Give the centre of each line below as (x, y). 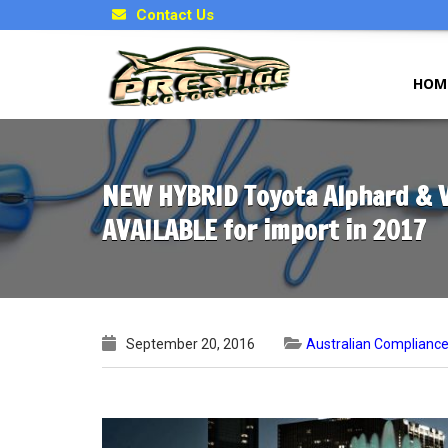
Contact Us (175, 15)
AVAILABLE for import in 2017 (264, 230)
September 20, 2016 (190, 344)
